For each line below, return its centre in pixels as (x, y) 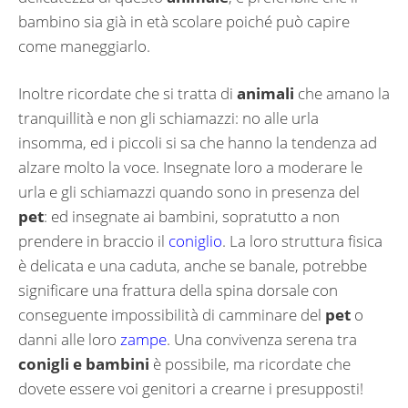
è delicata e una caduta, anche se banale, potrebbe (193, 266)
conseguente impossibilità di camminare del (172, 315)
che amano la (342, 94)
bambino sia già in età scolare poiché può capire (184, 21)
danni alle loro (69, 340)
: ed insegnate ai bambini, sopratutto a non (192, 217)
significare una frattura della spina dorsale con (178, 291)
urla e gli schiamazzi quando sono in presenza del (189, 192)
